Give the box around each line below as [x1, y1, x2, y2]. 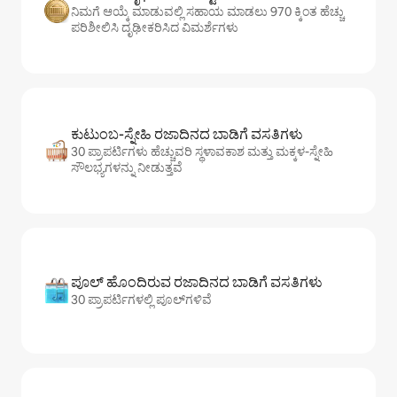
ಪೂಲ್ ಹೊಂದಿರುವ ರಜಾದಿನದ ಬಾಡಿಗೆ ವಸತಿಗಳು [71, 273, 323, 292]
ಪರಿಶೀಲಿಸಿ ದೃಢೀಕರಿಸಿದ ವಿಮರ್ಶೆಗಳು [71, 19, 238, 36]
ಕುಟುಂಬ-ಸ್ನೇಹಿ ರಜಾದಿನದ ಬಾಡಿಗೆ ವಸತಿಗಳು [71, 125, 303, 144]
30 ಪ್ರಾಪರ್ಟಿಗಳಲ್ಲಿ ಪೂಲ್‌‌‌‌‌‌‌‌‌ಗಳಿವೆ [71, 292, 212, 308]
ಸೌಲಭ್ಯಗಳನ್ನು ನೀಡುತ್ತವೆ [71, 160, 183, 176]
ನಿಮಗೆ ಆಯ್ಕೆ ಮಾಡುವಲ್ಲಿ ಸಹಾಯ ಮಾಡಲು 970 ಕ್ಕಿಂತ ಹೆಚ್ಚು [71, 4, 344, 20]
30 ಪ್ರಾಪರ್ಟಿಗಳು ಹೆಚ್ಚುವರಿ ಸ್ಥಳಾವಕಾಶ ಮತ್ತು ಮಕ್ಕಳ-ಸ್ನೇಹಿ [71, 144, 333, 160]
